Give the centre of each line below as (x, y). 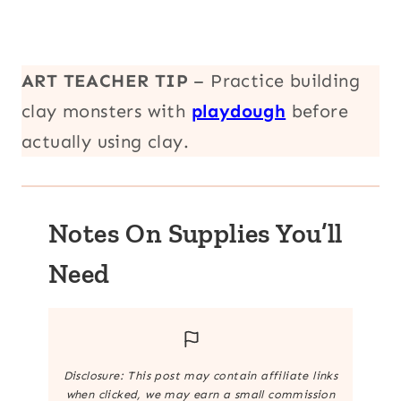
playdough (239, 111)
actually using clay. (105, 141)
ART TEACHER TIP (105, 80)
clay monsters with (107, 111)
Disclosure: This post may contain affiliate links (200, 375)
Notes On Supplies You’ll (196, 233)
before (317, 111)
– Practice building (274, 80)
